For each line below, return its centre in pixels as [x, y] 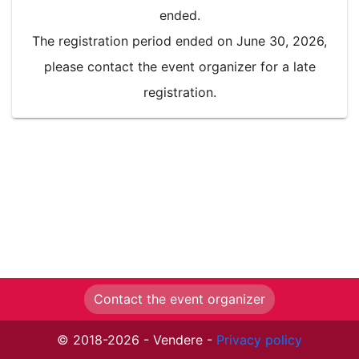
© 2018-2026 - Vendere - [137, 340]
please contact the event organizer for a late [179, 66]
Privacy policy [259, 340]
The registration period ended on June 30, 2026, [179, 40]
